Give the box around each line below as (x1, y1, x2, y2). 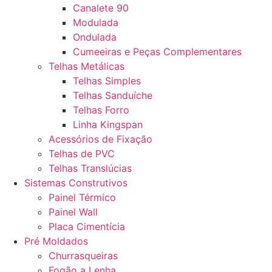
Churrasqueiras (49, 250, 118, 262)
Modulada (73, 16, 118, 29)
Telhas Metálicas (49, 60, 124, 72)
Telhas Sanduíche (73, 89, 152, 101)
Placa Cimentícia (49, 220, 125, 233)
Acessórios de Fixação (49, 133, 152, 145)
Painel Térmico (49, 191, 116, 203)
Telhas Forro (73, 104, 129, 116)
